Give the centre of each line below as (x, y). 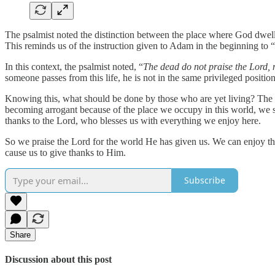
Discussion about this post (58, 259)
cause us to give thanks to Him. (65, 152)
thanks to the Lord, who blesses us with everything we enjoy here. (133, 120)
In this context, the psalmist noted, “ (74, 66)
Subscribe (205, 180)
